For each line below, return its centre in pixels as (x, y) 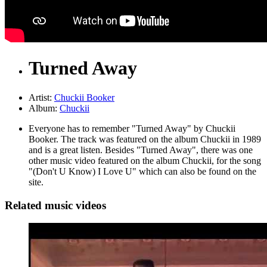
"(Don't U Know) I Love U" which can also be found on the (142, 171)
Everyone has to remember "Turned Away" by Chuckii (132, 128)
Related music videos (55, 205)
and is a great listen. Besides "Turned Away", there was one (141, 150)
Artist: (41, 97)
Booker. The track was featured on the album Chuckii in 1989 (145, 139)
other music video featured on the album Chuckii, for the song (145, 160)
